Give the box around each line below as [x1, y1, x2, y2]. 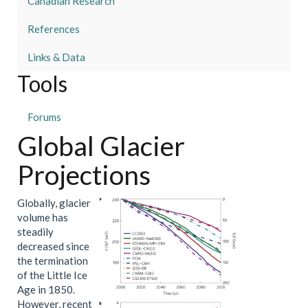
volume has [17, 211, 68, 223]
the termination [17, 254, 88, 267]
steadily [17, 225, 54, 238]
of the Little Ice [17, 269, 87, 281]
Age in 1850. [17, 283, 75, 296]
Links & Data [27, 51, 85, 63]
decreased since [17, 240, 89, 252]
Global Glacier [17, 129, 185, 162]
